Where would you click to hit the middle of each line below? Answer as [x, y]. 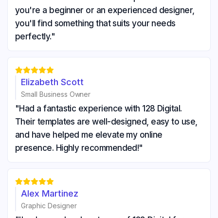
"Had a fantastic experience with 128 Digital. [99, 108]
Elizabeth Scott [52, 82]
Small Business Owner [56, 94]
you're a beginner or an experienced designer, [105, 10]
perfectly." [35, 36]
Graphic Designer [49, 205]
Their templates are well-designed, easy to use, [106, 121]
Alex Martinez [50, 193]
